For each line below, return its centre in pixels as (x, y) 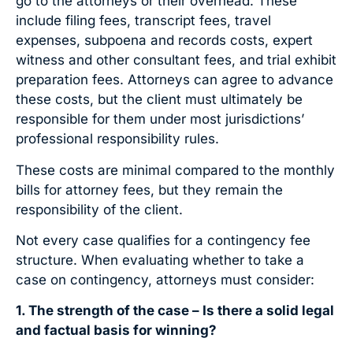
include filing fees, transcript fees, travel (143, 21)
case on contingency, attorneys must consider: (165, 279)
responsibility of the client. (99, 209)
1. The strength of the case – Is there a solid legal (175, 311)
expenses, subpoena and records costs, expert (164, 41)
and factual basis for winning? (116, 331)
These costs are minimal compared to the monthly (175, 170)
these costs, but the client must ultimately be (159, 100)
